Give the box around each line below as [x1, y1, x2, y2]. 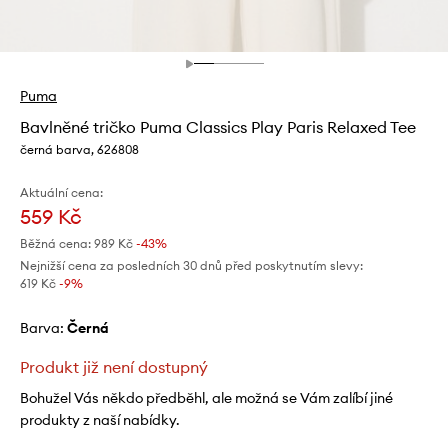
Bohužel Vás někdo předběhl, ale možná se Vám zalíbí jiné [20, 388, 393, 407]
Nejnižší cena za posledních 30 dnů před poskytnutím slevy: [20, 257, 363, 273]
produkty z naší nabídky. [20, 410, 180, 429]
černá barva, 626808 [20, 141, 139, 157]
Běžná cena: [20, 235, 91, 251]
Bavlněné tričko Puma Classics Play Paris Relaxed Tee [20, 116, 416, 137]
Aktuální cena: [20, 184, 103, 200]
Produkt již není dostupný [20, 356, 208, 377]
